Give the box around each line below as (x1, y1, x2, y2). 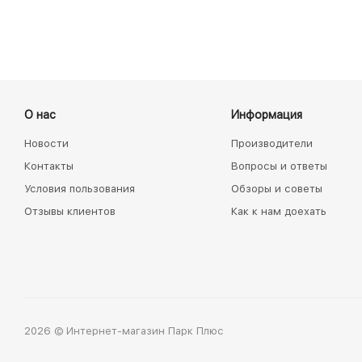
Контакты (24, 160, 74, 172)
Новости (24, 137, 69, 149)
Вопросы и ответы (230, 160, 327, 172)
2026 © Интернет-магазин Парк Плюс (24, 324, 224, 337)
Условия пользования (24, 183, 135, 195)
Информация (230, 108, 302, 121)
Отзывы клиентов (24, 205, 116, 217)
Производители (230, 137, 313, 149)
